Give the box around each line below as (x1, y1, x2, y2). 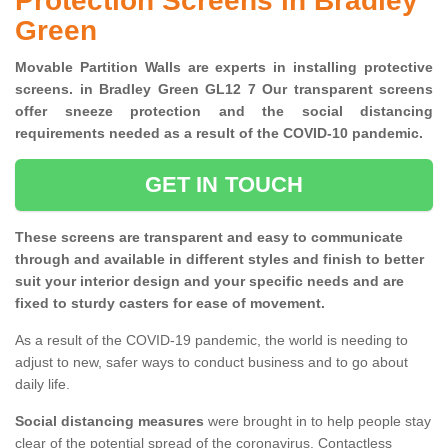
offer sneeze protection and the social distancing (15, 103, 433, 120)
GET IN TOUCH (144, 172, 304, 198)
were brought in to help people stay (204, 413, 431, 430)
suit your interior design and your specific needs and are (15, 273, 404, 290)
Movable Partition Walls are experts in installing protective (15, 59, 433, 76)
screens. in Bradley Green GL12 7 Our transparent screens (15, 81, 433, 98)
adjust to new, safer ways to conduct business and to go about (15, 354, 408, 371)
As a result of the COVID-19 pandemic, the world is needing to (15, 332, 408, 349)
